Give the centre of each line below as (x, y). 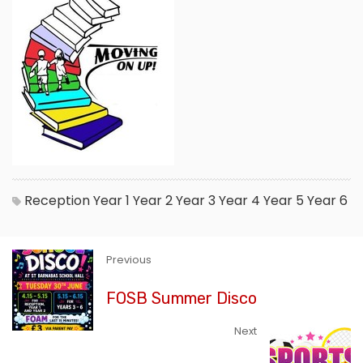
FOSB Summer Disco (181, 298)
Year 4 (239, 200)
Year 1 (111, 200)
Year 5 (284, 200)
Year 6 (327, 200)
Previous (129, 259)
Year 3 (196, 200)
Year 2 (153, 200)
